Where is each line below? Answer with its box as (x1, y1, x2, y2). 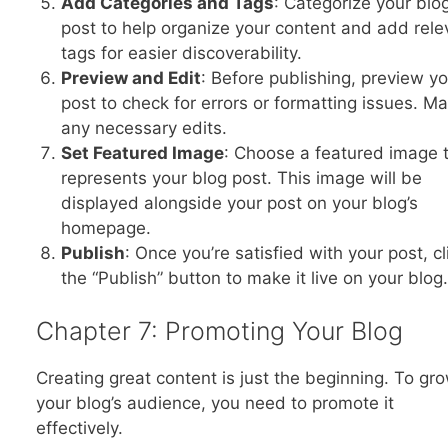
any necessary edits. (61, 117, 227, 138)
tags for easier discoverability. (61, 42, 302, 63)
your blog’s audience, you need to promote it (35, 393, 394, 414)
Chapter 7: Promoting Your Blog (35, 316, 403, 347)
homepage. (61, 217, 151, 238)
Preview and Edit (61, 67, 201, 88)
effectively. (35, 418, 128, 439)
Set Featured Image (61, 142, 224, 163)
